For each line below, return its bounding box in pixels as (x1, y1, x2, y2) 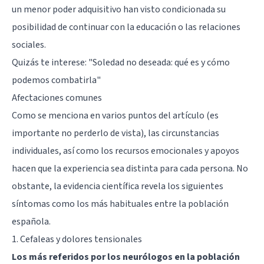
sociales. (12, 38, 46, 52)
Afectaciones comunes (12, 91, 102, 105)
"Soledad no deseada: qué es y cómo (88, 56, 230, 70)
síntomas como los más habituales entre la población (12, 197, 229, 211)
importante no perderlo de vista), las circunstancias (12, 127, 219, 140)
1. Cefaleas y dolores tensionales (12, 233, 142, 246)
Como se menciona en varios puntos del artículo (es (12, 109, 219, 123)
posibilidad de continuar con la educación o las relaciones (12, 21, 240, 34)
